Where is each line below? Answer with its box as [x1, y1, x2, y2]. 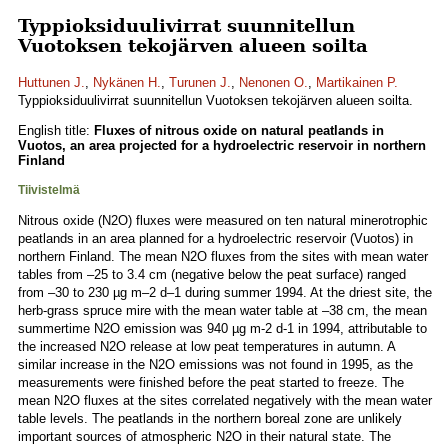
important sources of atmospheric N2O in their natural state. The [18, 429, 391, 444]
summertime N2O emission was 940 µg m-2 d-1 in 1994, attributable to [18, 321, 427, 336]
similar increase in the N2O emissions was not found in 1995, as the [18, 357, 413, 372]
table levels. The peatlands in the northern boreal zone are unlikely [18, 411, 402, 426]
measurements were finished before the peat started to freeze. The [18, 375, 404, 390]
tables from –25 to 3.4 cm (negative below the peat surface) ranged [18, 267, 406, 282]
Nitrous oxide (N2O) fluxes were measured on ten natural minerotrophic [18, 213, 428, 228]
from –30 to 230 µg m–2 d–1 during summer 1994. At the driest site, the [18, 285, 432, 300]
